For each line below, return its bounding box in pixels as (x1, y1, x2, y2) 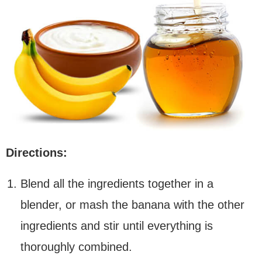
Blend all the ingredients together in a (20, 177, 213, 190)
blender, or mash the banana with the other (20, 198, 244, 211)
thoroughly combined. (20, 240, 132, 253)
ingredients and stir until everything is (20, 219, 213, 232)
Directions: (6, 146, 67, 159)
